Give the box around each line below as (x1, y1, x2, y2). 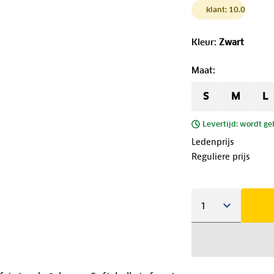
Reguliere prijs (191, 150, 250, 163)
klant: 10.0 (206, 4, 245, 14)
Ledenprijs (191, 135, 234, 148)
